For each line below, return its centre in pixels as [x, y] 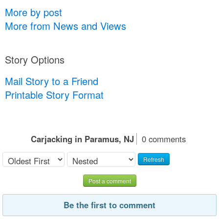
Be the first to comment [109, 205]
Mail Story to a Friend [52, 81]
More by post [33, 12]
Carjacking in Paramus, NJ [82, 139]
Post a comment [109, 180]
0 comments [164, 139]
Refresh [154, 159]
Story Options [35, 59]
